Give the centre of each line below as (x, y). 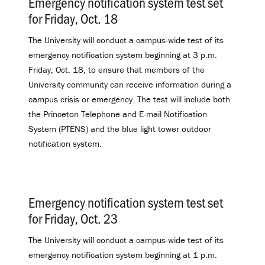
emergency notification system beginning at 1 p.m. (123, 255)
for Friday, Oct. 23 (73, 218)
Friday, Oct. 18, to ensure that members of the (117, 69)
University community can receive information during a (130, 84)
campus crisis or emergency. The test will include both (129, 99)
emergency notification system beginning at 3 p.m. (123, 54)
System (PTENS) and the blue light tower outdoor (120, 128)
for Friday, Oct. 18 (73, 18)
